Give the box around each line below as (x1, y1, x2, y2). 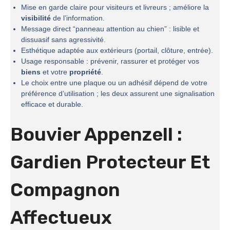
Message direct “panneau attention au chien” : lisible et (21, 25, 199, 33)
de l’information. (51, 14, 105, 23)
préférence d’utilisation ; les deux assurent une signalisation (21, 89, 215, 98)
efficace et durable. (21, 100, 83, 109)
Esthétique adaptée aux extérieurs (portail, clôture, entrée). (21, 46, 213, 55)
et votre (41, 68, 69, 76)
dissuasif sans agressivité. (21, 35, 106, 44)
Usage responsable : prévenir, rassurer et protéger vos (21, 57, 199, 66)
